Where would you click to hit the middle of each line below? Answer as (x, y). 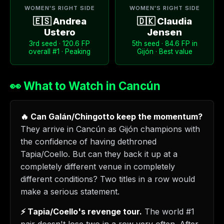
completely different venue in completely (98, 166)
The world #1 (168, 211)
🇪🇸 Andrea (59, 21)
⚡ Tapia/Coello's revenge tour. (81, 211)
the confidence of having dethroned (88, 141)
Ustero (59, 32)
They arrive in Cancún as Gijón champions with (110, 129)
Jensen (164, 32)
